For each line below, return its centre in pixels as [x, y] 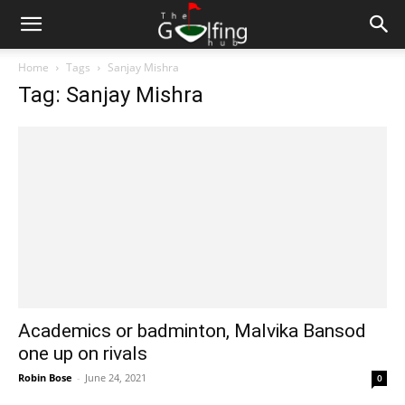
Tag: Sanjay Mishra [111, 95]
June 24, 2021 [116, 378]
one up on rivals [83, 354]
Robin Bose [45, 378]
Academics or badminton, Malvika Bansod [192, 331]
